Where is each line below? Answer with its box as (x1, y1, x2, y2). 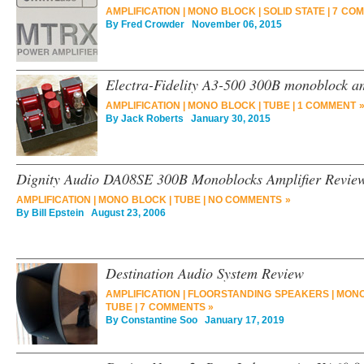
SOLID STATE (262, 6, 325, 17)
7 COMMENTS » (140, 301, 214, 313)
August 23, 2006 (84, 207, 166, 219)
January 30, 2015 (184, 113, 271, 124)
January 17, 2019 (197, 314, 284, 326)
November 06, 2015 (184, 19, 282, 30)
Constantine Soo (121, 314, 197, 326)
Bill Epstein (32, 207, 84, 219)
